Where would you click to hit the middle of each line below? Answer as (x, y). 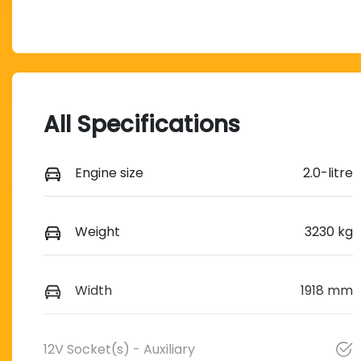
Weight (98, 232)
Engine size (109, 173)
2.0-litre (328, 173)
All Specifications (142, 125)
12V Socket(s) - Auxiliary (119, 350)
